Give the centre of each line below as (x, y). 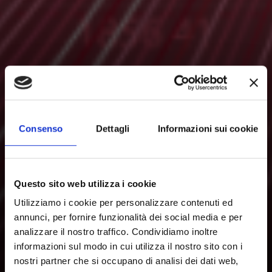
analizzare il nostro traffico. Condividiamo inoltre (116, 232)
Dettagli (113, 128)
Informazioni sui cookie (208, 128)
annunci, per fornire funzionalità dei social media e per (128, 217)
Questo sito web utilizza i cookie (85, 183)
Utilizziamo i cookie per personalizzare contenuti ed (123, 203)
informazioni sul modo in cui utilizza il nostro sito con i (128, 246)
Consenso (41, 128)
